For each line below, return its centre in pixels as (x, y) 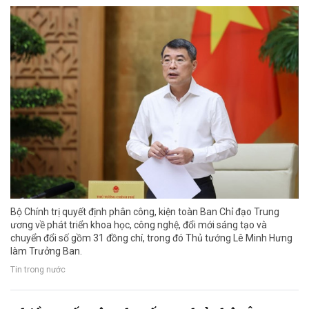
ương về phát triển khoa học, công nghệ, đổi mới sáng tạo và (139, 225)
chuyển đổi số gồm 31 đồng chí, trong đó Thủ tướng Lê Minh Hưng (151, 238)
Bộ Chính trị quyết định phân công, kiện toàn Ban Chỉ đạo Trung (145, 211)
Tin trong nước (38, 270)
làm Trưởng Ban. (46, 251)
